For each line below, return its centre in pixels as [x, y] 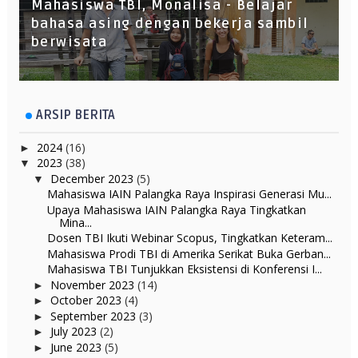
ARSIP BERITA [75, 115]
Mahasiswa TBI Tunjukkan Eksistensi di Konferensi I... [184, 269]
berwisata [69, 42]
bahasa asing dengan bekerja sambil [170, 24]
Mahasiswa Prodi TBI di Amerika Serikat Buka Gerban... [189, 253]
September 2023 [94, 316]
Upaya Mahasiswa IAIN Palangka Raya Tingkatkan [176, 209]
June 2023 [77, 347]
